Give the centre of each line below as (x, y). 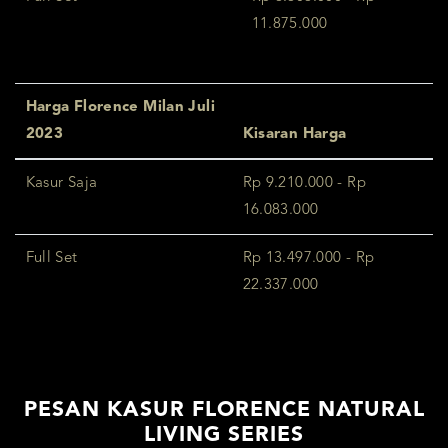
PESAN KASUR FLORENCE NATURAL (224, 411)
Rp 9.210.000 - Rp (304, 184)
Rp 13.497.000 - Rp (308, 259)
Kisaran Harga (294, 135)
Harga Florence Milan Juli (120, 108)
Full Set (51, 259)
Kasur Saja (61, 184)
